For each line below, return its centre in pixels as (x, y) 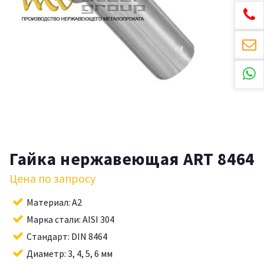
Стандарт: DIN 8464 (67, 236)
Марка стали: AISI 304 (70, 219)
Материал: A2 (54, 202)
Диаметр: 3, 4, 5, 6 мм (70, 253)
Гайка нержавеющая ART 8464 (132, 159)
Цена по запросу (52, 178)
